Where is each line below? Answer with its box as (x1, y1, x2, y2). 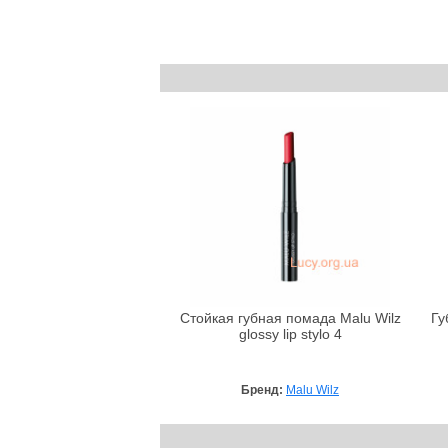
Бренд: (241, 382, 286, 397)
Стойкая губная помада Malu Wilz (179, 310, 401, 326)
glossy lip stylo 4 (238, 326, 342, 342)
